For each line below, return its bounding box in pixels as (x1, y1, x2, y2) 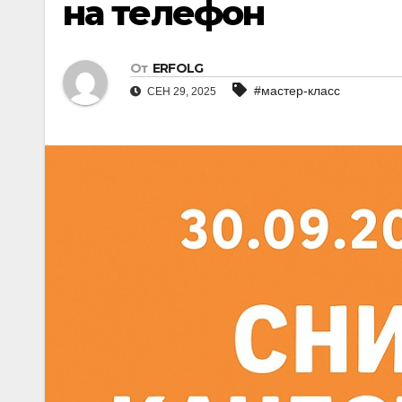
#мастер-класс (254, 83, 340, 99)
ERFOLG (152, 60, 204, 77)
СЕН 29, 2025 (144, 85, 216, 99)
